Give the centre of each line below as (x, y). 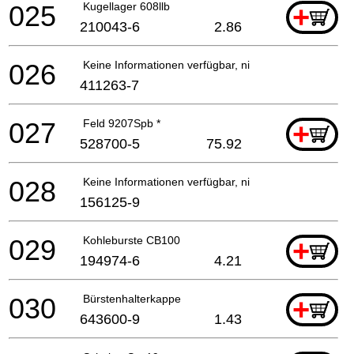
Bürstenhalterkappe (132, 298)
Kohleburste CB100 (132, 240)
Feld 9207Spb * (122, 123)
